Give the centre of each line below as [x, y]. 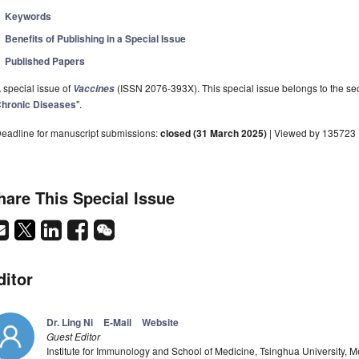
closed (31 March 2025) [214, 133]
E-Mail [117, 323]
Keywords [28, 16]
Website [160, 323]
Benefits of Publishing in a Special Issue [96, 39]
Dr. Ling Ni [70, 323]
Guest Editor [73, 337]
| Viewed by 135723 [311, 133]
